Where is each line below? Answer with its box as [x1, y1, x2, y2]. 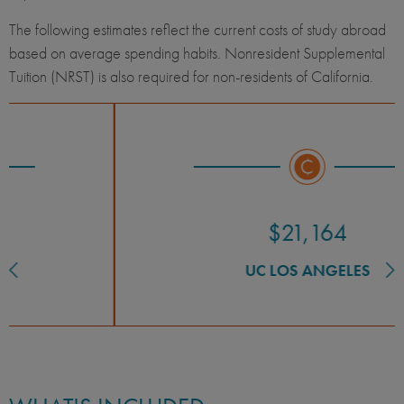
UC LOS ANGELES [148, 260, 274, 281]
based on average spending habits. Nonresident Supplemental [9, 42, 385, 64]
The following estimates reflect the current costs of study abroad [9, 19, 386, 41]
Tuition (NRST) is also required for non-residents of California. [9, 66, 377, 87]
